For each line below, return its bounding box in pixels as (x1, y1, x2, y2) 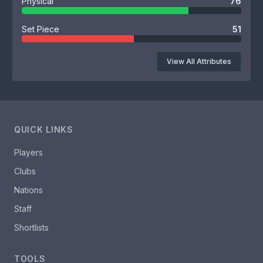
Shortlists (14, 222, 49, 232)
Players (14, 147, 43, 157)
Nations (14, 185, 43, 195)
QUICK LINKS (14, 124, 73, 134)
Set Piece (22, 24, 59, 34)
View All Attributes (167, 57, 231, 66)
